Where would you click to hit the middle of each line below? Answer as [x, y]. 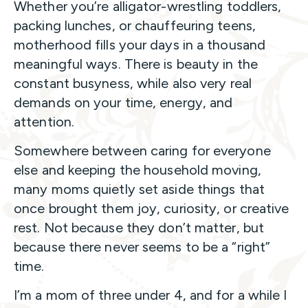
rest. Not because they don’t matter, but [139, 228]
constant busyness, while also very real [133, 84]
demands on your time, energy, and [123, 103]
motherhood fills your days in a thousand [140, 45]
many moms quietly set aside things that [139, 189]
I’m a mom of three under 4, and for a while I [151, 295]
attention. [44, 122]
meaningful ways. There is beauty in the [136, 64]
